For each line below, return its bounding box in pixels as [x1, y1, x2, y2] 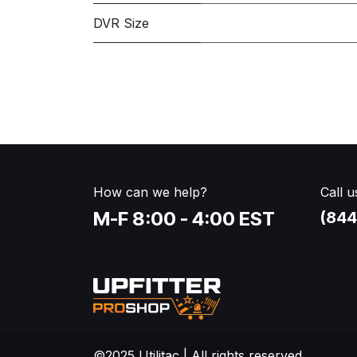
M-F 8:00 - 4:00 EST [93, 207, 275, 230]
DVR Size [93, 15, 149, 31]
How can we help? [93, 184, 207, 200]
